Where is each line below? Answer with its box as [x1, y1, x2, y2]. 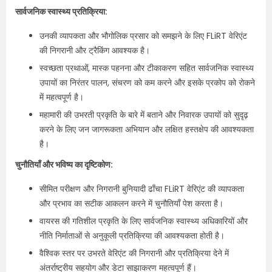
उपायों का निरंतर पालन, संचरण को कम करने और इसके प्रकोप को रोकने [39, 76, 255, 89]
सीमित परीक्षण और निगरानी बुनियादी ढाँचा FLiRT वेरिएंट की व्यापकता [39, 183, 244, 195]
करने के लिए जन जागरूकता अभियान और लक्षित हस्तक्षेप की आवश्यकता [39, 123, 254, 135]
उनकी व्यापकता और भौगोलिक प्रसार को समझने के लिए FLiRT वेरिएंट [39, 30, 247, 42]
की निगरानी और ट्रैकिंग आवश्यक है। [39, 44, 150, 56]
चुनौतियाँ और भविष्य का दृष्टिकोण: [15, 158, 113, 171]
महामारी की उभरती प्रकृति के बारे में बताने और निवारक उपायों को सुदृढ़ [39, 109, 248, 121]
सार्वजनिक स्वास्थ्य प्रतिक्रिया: [15, 5, 107, 18]
